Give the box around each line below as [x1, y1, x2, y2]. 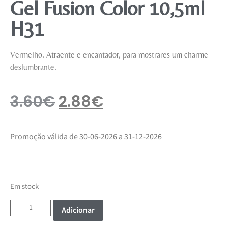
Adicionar [62, 205, 95, 216]
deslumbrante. [10, 62, 56, 72]
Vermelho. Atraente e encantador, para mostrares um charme [10, 49, 208, 60]
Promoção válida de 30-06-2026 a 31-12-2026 [10, 131, 162, 143]
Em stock [10, 181, 39, 192]
